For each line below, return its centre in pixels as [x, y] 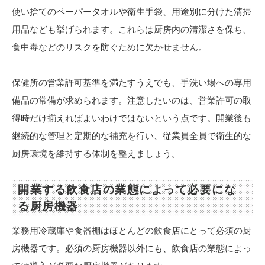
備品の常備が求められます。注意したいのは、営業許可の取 [132, 101]
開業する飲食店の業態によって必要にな [127, 190]
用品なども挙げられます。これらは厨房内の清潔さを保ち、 [132, 30]
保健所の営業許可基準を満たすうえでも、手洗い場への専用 [132, 83]
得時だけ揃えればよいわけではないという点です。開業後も [132, 118]
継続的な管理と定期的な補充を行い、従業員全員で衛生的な [132, 136]
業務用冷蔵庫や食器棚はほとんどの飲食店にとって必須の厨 [132, 231]
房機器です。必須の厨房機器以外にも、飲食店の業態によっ [132, 248]
